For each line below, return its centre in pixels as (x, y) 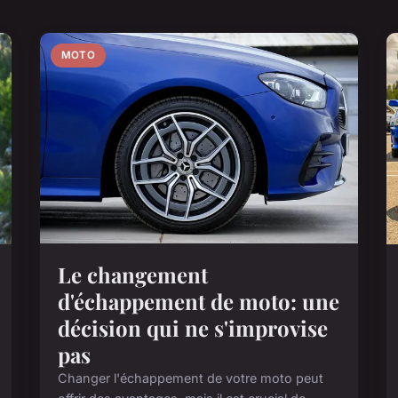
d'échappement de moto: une (199, 302)
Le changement (133, 275)
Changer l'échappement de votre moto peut (191, 378)
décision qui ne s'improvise (193, 328)
